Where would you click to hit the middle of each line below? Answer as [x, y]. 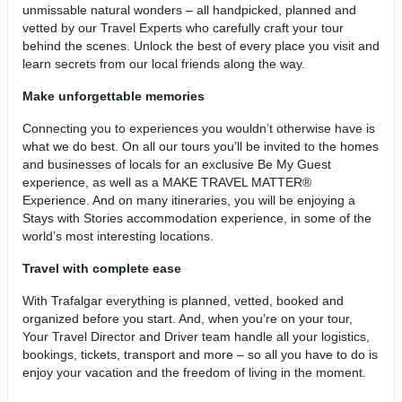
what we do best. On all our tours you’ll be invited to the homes [201, 146]
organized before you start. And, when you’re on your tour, [188, 318]
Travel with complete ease [102, 268]
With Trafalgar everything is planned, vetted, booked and [183, 300]
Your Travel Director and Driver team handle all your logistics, [196, 336]
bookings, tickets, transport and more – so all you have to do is [200, 354]
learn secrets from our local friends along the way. [166, 63]
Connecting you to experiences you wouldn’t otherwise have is [199, 128]
